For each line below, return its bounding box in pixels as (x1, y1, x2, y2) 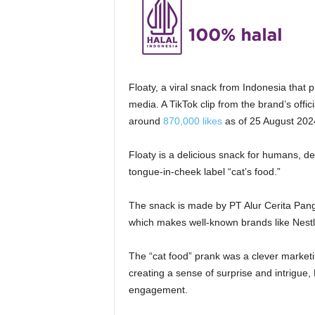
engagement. (128, 284, 188, 295)
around (128, 115, 163, 127)
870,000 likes (162, 115, 222, 127)
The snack (128, 200, 178, 211)
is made (177, 200, 213, 211)
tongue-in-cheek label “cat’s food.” (128, 166, 281, 177)
